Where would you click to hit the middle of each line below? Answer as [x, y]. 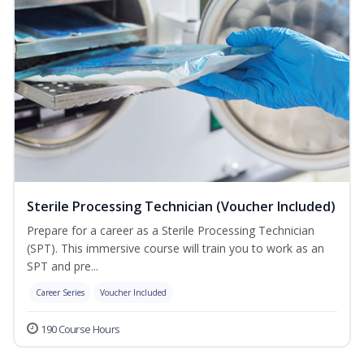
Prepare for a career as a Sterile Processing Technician [171, 231]
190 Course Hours [80, 329]
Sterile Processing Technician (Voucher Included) [181, 207]
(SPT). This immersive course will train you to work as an [175, 249]
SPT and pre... [63, 266]
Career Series [60, 293]
